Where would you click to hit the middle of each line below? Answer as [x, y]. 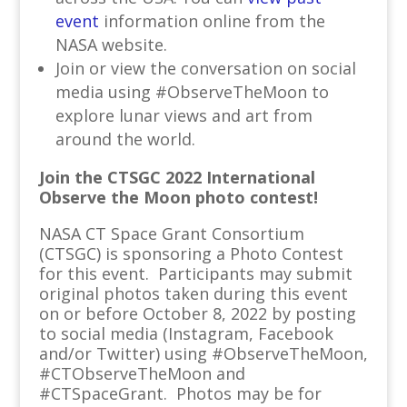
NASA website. [111, 45]
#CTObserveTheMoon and [142, 373]
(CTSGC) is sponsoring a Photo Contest [191, 253]
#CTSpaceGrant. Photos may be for [180, 393]
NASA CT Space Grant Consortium [171, 233]
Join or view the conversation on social [205, 68]
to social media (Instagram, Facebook [186, 333]
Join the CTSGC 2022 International [177, 177]
